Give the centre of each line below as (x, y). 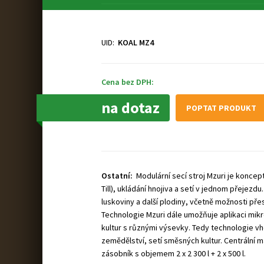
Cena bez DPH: (128, 82)
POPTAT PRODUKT (221, 108)
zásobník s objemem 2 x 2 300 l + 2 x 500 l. (174, 253)
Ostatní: (118, 176)
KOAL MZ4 (136, 42)
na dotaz (131, 108)
